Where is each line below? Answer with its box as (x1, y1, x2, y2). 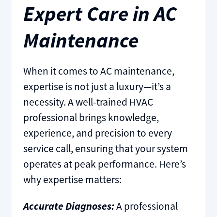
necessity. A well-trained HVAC (23, 95, 153, 108)
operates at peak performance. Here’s (23, 157, 186, 170)
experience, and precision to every (23, 126, 172, 139)
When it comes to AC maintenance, (23, 64, 174, 77)
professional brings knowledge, (23, 110, 159, 124)
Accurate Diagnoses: (23, 200, 114, 213)
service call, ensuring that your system (23, 141, 188, 155)
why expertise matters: (23, 172, 122, 186)
